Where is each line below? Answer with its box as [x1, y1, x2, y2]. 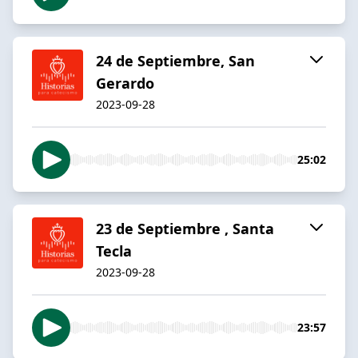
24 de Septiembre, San [96, 50, 255, 70]
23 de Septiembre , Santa [96, 218, 274, 238]
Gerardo [96, 73, 154, 93]
